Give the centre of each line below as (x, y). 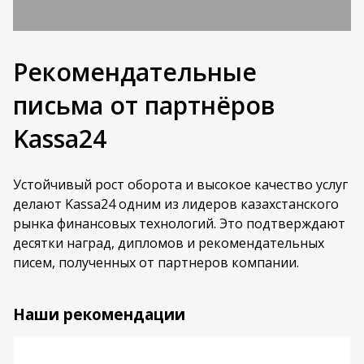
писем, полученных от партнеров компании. (156, 262)
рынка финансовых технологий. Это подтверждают (179, 223)
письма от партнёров (144, 105)
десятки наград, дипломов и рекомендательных (169, 243)
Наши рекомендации (99, 314)
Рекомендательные (135, 72)
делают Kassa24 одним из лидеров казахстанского (176, 204)
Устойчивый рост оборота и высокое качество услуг (180, 184)
